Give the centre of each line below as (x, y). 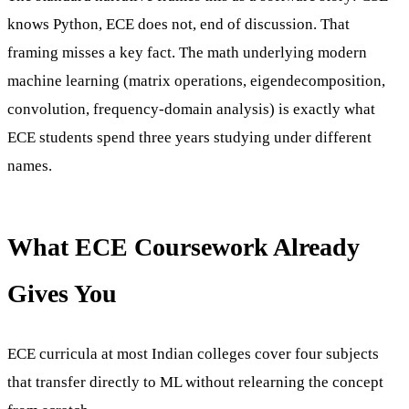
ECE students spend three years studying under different (189, 137)
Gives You (62, 293)
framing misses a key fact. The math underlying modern (187, 52)
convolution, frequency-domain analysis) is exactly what (191, 109)
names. (30, 165)
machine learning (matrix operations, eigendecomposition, (196, 80)
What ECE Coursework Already (184, 246)
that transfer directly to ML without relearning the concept (195, 382)
